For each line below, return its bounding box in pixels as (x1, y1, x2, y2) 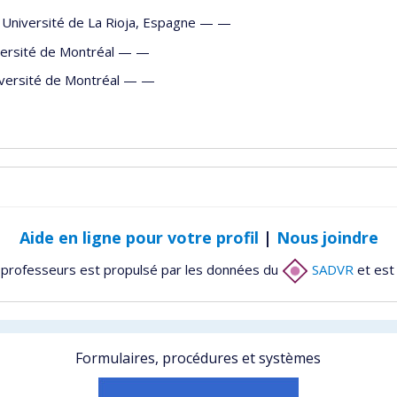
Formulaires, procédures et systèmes (75, 348, 322, 368)
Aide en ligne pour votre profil (19, 227, 259, 248)
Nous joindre (276, 227, 378, 248)
